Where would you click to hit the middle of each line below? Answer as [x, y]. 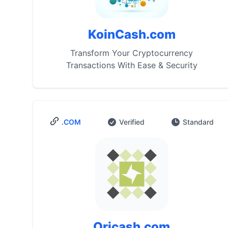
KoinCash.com [132, 34]
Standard [198, 122]
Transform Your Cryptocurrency [132, 53]
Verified [132, 122]
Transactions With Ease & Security [132, 65]
